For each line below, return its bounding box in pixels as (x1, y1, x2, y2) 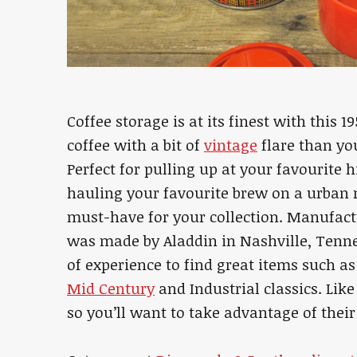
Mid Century (67, 277, 155, 299)
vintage (204, 134, 257, 155)
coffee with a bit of (67, 134, 204, 155)
